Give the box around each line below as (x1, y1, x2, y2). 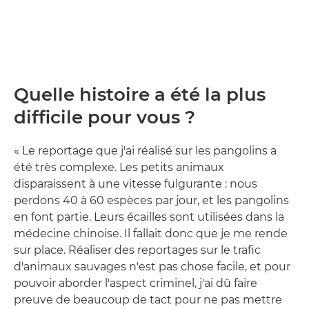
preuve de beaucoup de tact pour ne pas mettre (14, 293, 282, 307)
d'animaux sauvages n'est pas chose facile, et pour (14, 260, 290, 274)
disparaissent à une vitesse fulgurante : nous (14, 177, 257, 191)
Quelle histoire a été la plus (14, 83, 266, 106)
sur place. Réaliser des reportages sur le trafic (14, 243, 261, 257)
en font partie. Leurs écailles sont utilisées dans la (14, 210, 284, 224)
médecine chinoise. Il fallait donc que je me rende (14, 227, 288, 241)
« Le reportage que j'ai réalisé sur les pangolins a (14, 144, 277, 158)
